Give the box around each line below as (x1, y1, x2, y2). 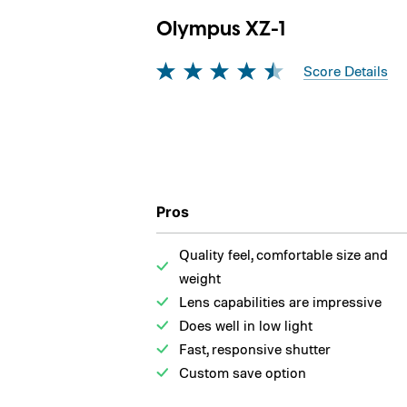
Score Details (303, 61, 388, 80)
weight (179, 268, 221, 287)
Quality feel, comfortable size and (179, 244, 388, 263)
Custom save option (179, 362, 306, 382)
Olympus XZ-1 (156, 15, 285, 44)
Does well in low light (179, 315, 313, 334)
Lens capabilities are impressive (179, 292, 382, 311)
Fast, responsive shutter (179, 339, 331, 358)
